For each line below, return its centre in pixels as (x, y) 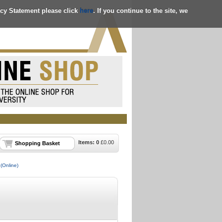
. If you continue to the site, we (141, 10)
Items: (87, 142)
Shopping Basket (37, 143)
